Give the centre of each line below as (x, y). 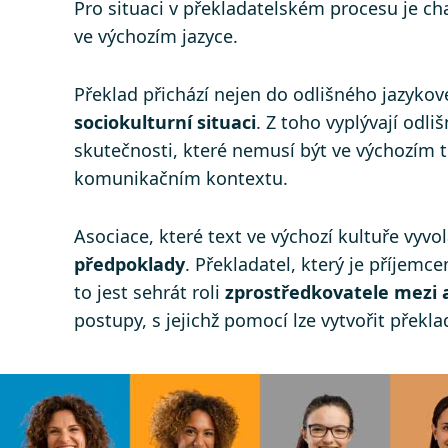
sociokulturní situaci (165, 122)
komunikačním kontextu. (181, 178)
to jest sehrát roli (149, 292)
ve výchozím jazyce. (156, 36)
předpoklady (129, 264)
